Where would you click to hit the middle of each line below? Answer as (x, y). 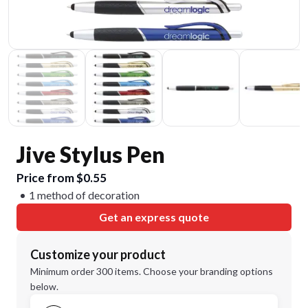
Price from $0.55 (62, 178)
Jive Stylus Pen (91, 154)
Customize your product (98, 254)
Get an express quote (154, 217)
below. (44, 286)
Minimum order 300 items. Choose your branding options (152, 271)
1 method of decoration (84, 195)
